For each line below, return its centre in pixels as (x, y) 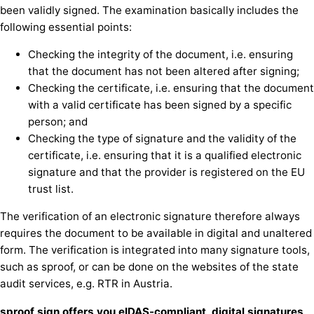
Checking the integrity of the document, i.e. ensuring (161, 55)
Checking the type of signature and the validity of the (162, 139)
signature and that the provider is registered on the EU (166, 172)
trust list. (51, 189)
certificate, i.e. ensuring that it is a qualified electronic (165, 156)
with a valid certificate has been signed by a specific (160, 105)
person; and (58, 122)
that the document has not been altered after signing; (164, 71)
